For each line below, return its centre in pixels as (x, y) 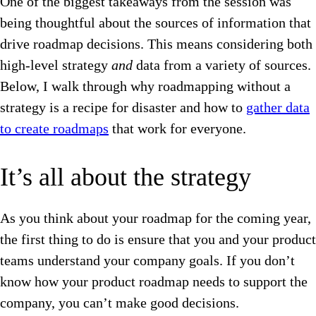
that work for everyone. (177, 129)
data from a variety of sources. (222, 65)
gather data (278, 108)
